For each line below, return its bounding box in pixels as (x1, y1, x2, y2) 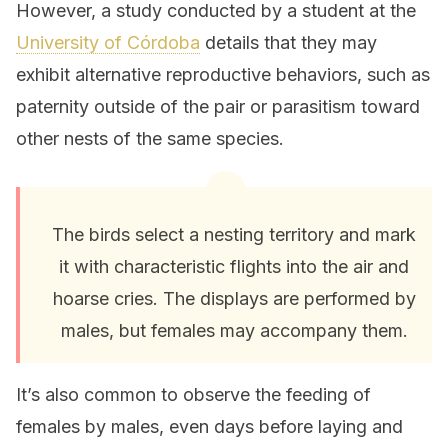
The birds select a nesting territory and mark (52, 224, 416, 245)
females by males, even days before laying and (16, 416, 403, 437)
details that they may (200, 32, 377, 53)
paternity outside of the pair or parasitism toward (16, 96, 420, 117)
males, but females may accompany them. (60, 320, 408, 341)
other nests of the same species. (16, 128, 284, 149)
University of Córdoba (16, 32, 200, 53)
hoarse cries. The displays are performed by (52, 288, 416, 309)
